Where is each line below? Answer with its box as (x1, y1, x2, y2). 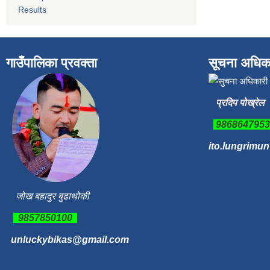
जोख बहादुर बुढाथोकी (16, 191, 89, 202)
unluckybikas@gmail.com (11, 234, 129, 245)
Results (18, 5, 46, 15)
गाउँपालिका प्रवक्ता (6, 55, 97, 71)
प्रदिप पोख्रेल (213, 98, 264, 108)
